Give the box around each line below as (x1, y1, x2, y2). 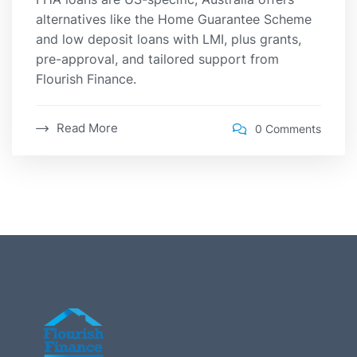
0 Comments (255, 121, 321, 135)
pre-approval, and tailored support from (36, 51, 279, 68)
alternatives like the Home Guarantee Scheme (36, 11, 312, 28)
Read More (57, 120, 118, 136)
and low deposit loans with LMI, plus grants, (36, 31, 301, 48)
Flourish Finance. (36, 71, 136, 88)
